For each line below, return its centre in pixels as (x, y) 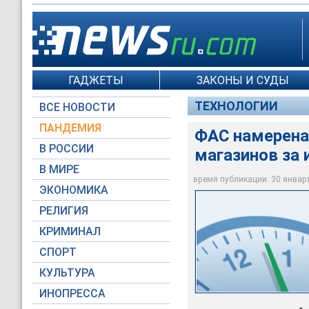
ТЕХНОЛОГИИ (236, 106)
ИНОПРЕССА (72, 293)
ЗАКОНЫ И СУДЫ (242, 80)
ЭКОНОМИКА (74, 190)
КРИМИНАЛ (70, 231)
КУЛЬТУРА (67, 273)
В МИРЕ (59, 169)
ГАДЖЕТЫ (96, 80)
